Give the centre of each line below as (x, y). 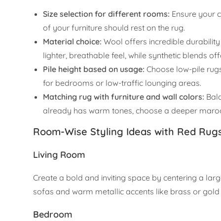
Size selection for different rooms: (107, 14)
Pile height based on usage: (94, 69)
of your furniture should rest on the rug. (114, 28)
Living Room (59, 155)
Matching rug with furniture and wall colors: (124, 97)
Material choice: (73, 42)
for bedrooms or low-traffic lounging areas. (122, 83)
